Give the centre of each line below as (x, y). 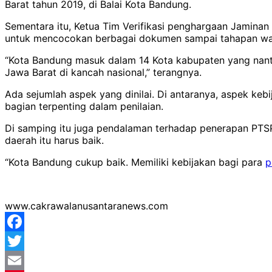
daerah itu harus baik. (54, 140)
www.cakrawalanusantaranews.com (87, 206)
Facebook (28, 241)
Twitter (21, 260)
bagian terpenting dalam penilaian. (84, 106)
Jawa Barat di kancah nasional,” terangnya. (103, 72)
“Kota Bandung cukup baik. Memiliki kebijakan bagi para (135, 162)
